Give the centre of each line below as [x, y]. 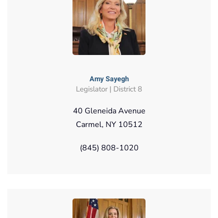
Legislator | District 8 [109, 89]
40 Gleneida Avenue [109, 111]
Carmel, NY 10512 [109, 124]
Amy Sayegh [109, 79]
